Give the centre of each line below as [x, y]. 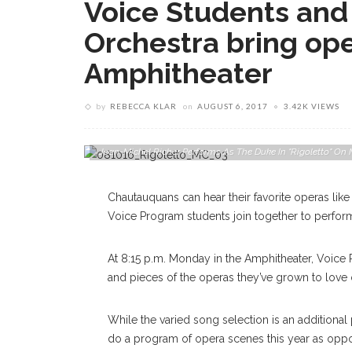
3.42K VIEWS [312, 106]
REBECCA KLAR [143, 106]
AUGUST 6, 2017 [233, 106]
